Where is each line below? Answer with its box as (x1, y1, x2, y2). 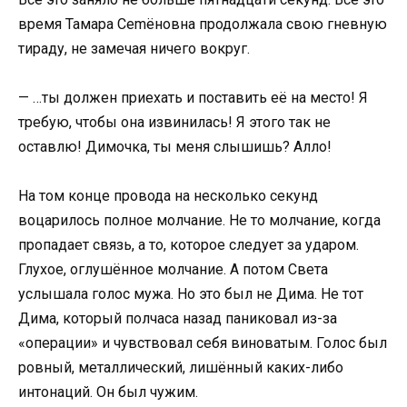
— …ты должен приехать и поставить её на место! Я (18, 89, 368, 107)
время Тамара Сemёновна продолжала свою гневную (18, 15, 387, 33)
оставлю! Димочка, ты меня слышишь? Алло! (18, 138, 332, 156)
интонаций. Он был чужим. (18, 383, 198, 402)
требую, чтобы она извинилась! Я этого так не (18, 114, 331, 132)
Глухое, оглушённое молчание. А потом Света (18, 261, 328, 279)
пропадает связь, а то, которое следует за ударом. (18, 236, 359, 254)
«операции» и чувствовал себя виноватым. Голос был (18, 334, 387, 352)
